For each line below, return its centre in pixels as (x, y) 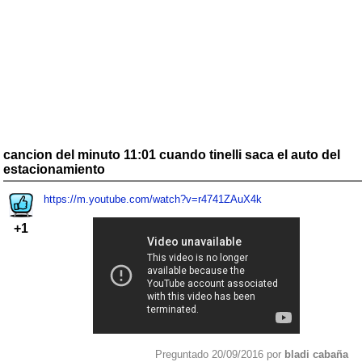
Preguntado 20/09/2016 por (220, 354)
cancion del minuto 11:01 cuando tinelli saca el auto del (172, 154)
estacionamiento (54, 169)
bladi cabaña (316, 354)
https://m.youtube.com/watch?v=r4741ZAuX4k (153, 199)
